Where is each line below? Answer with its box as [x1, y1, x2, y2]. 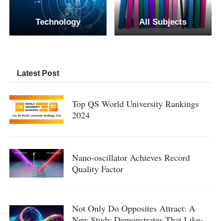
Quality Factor [72, 162, 123, 175]
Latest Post [17, 69, 60, 77]
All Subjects [139, 17, 187, 27]
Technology [36, 17, 81, 27]
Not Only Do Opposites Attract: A [72, 202, 195, 214]
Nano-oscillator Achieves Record [72, 151, 190, 163]
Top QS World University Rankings [72, 97, 199, 110]
